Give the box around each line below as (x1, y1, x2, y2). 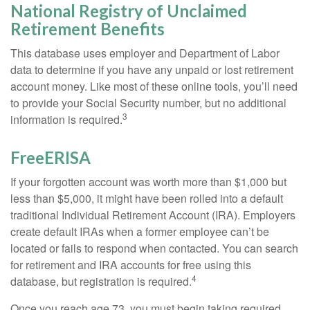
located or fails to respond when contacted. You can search (10, 240, 298, 257)
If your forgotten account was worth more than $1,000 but (10, 174, 286, 190)
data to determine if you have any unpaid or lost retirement (10, 62, 293, 78)
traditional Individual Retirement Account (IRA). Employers (10, 207, 295, 224)
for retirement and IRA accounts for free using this (10, 257, 251, 273)
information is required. (10, 111, 122, 128)
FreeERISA (10, 147, 91, 168)
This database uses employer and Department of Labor (10, 45, 280, 62)
